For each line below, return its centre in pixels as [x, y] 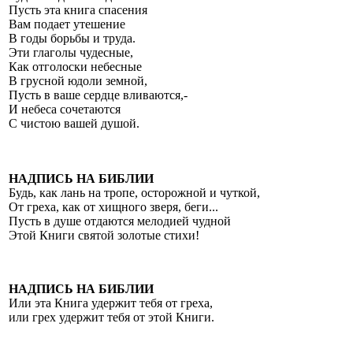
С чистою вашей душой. [74, 123]
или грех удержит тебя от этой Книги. [111, 317]
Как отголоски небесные [75, 66]
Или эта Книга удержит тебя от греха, [111, 303]
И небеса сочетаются [65, 109]
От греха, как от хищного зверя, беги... [113, 206]
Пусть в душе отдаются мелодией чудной [120, 221]
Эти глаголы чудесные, [71, 52]
